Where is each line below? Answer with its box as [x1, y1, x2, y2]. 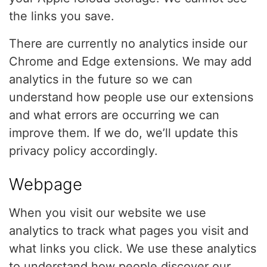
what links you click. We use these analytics [9, 241, 256, 256]
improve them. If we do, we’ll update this [9, 126, 238, 140]
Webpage [9, 174, 82, 194]
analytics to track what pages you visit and [9, 223, 249, 238]
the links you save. [9, 9, 114, 23]
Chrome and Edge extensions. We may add [9, 54, 252, 69]
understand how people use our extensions [9, 90, 253, 104]
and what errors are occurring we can [9, 108, 219, 122]
